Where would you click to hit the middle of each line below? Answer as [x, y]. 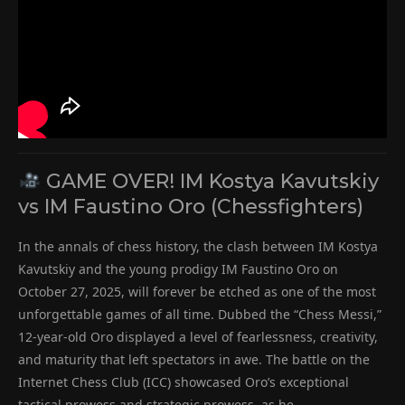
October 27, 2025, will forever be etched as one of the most [197, 292]
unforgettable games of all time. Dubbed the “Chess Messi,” [200, 315]
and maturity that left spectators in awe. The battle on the [194, 360]
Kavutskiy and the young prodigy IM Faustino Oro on [178, 269]
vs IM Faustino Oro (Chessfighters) [191, 207]
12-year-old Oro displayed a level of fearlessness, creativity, [198, 337]
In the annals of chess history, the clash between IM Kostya [198, 247]
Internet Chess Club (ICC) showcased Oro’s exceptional [184, 382]
